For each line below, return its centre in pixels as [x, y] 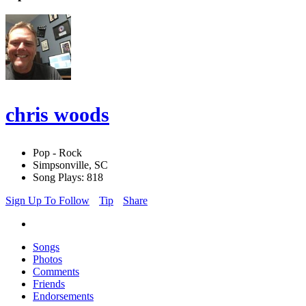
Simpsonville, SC [70, 165]
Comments [56, 272]
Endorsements [63, 296]
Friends [49, 284]
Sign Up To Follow [47, 201]
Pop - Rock [57, 153]
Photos [47, 260]
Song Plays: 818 [68, 178]
